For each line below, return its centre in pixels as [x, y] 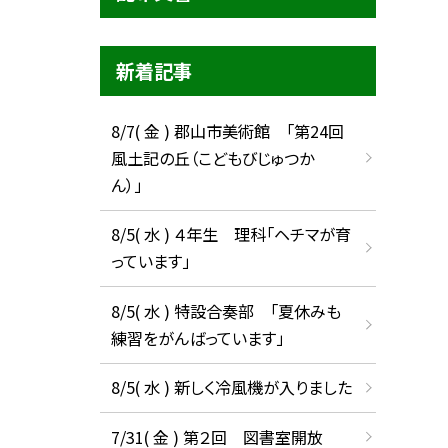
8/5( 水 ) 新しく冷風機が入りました [231, 387]
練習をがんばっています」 [197, 337]
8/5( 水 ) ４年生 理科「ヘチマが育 [230, 234]
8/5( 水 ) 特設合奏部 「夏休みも [225, 310]
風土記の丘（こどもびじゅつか [212, 157]
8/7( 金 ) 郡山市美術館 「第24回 [227, 130]
